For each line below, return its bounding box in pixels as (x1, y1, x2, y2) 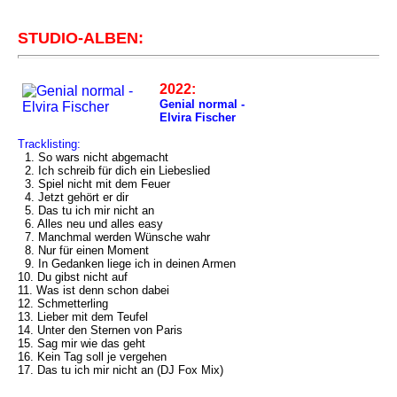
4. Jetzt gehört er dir (18, 191, 128, 204)
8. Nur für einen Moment (18, 244, 149, 257)
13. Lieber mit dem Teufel (18, 310, 148, 323)
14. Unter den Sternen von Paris (18, 323, 183, 337)
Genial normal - (160, 97, 245, 111)
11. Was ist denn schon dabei (18, 284, 169, 297)
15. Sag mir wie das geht (18, 337, 145, 350)
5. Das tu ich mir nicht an (18, 204, 154, 217)
